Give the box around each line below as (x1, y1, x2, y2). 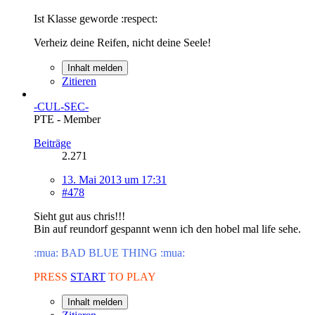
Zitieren (62, 75, 96, 87)
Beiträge (34, 136, 71, 149)
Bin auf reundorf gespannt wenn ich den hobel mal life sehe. (34, 222, 301, 235)
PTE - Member (34, 112, 101, 125)
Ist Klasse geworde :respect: (34, 12, 157, 25)
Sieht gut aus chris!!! (34, 210, 125, 222)
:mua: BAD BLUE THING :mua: (34, 246, 185, 259)
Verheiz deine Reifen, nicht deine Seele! (34, 36, 211, 49)
